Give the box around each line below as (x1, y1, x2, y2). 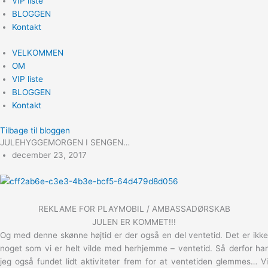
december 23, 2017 (12, 150, 87, 160)
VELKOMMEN (12, 47, 63, 57)
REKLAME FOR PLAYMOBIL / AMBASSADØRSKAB (38, 203, 230, 214)
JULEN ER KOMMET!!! (92, 217, 176, 227)
